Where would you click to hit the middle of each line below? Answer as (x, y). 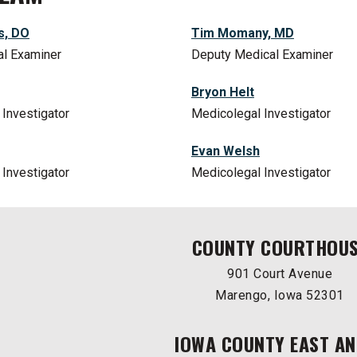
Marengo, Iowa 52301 (280, 296)
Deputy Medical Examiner (262, 55)
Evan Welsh (225, 151)
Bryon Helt (222, 92)
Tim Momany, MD (242, 33)
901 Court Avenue (280, 274)
